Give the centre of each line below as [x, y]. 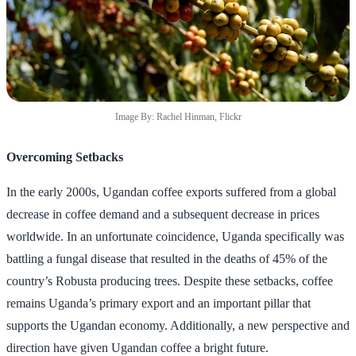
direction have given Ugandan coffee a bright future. [137, 347]
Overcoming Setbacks [65, 157]
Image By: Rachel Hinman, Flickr [178, 117]
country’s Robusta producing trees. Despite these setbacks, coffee [170, 281]
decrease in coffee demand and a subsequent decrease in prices [163, 214]
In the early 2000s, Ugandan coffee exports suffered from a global [171, 192]
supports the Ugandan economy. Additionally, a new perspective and [178, 325]
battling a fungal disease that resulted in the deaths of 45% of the [167, 258]
